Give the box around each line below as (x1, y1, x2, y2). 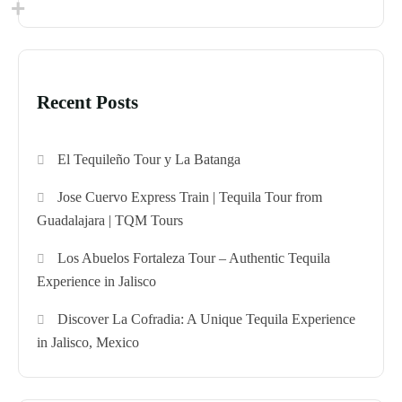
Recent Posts (37, 91, 138, 113)
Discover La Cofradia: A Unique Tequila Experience (57, 310, 356, 327)
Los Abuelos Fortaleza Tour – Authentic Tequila (57, 249, 331, 266)
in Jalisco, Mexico (37, 334, 139, 350)
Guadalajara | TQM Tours (37, 212, 183, 228)
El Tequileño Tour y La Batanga (57, 151, 241, 167)
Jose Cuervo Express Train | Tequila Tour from (57, 188, 323, 205)
